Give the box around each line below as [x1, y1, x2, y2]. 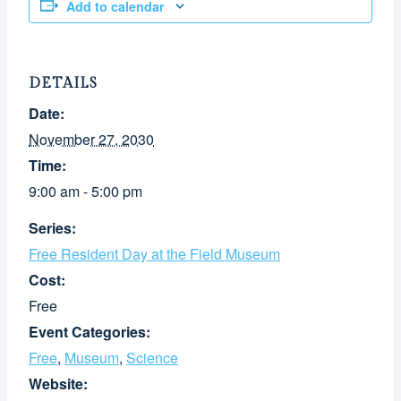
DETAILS [29, 74, 98, 92]
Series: [29, 217, 76, 238]
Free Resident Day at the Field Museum [29, 243, 280, 264]
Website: [29, 372, 88, 394]
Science [126, 346, 178, 368]
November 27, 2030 [29, 128, 154, 149]
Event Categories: [29, 320, 150, 342]
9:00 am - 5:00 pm [29, 180, 142, 201]
